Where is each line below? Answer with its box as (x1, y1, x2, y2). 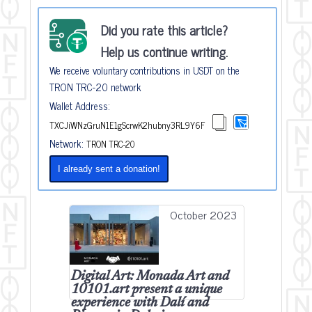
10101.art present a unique (71, 283, 222, 297)
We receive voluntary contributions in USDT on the (49, 62, 240, 79)
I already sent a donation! (58, 164, 160, 174)
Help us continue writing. (101, 40, 228, 62)
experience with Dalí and (71, 297, 209, 310)
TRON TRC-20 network (49, 79, 141, 95)
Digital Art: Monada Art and (71, 270, 229, 283)
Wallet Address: (49, 97, 110, 114)
